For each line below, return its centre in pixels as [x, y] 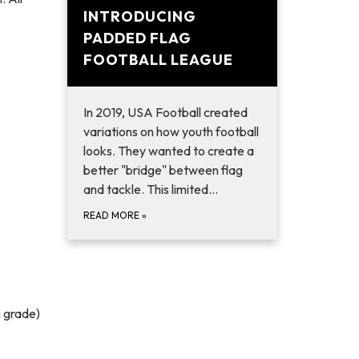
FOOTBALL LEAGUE [158, 59]
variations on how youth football [171, 131]
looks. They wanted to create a [168, 150]
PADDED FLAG [137, 38]
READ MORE [112, 215]
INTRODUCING [139, 16]
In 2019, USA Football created [165, 112]
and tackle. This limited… [150, 189]
